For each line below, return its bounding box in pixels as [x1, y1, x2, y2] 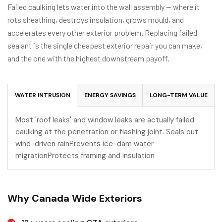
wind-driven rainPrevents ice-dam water [15, 139, 154, 149]
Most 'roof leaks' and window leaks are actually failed [15, 115, 194, 125]
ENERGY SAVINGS [84, 91, 136, 100]
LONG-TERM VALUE [149, 91, 208, 100]
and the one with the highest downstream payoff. [7, 54, 169, 63]
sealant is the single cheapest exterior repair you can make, [7, 41, 202, 51]
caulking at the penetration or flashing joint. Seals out [15, 127, 198, 137]
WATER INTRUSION [14, 91, 70, 100]
